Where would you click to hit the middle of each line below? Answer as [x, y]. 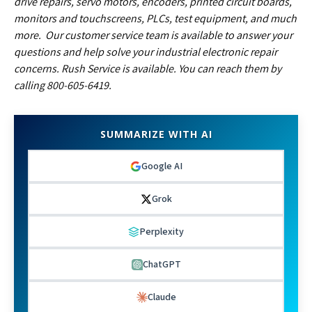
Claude [162, 297]
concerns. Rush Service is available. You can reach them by [148, 69]
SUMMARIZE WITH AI [156, 134]
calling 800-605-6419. [63, 85]
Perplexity [162, 231]
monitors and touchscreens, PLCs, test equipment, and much [155, 18]
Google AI [162, 166]
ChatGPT [162, 264]
